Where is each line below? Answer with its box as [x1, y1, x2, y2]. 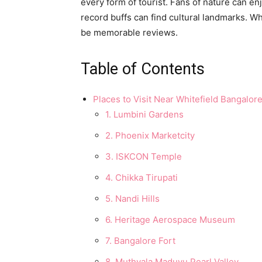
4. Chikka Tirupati [105, 172, 178, 183]
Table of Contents [81, 60, 205, 78]
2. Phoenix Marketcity [105, 130, 195, 141]
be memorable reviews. [81, 27, 178, 38]
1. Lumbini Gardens [105, 109, 184, 120]
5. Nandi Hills [105, 193, 160, 204]
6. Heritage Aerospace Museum [105, 214, 235, 225]
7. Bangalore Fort [105, 235, 175, 246]
